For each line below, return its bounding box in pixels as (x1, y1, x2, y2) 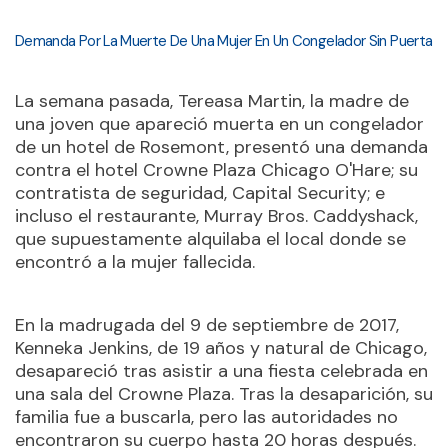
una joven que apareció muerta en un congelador (15, 112, 424, 136)
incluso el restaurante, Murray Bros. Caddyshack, (15, 204, 418, 228)
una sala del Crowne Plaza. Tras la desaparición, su (15, 382, 433, 406)
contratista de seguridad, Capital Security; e (15, 181, 385, 205)
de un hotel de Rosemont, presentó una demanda (15, 135, 428, 159)
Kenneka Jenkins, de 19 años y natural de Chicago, (15, 336, 427, 360)
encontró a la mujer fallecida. (15, 250, 255, 274)
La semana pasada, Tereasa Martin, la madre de (15, 89, 409, 113)
